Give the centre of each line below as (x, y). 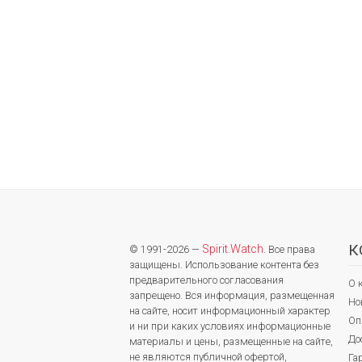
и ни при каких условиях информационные (230, 326)
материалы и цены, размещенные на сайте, (231, 341)
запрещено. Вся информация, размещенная (232, 295)
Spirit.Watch (233, 249)
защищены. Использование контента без (224, 264)
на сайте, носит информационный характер (230, 310)
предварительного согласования (206, 280)
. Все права (289, 249)
